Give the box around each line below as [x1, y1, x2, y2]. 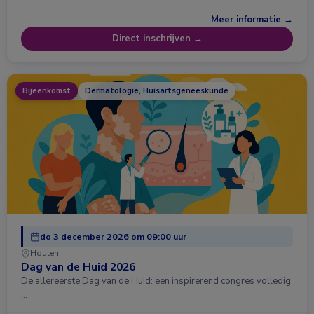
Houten [30, 247, 59, 259]
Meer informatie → [211, 13, 293, 27]
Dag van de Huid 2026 [21, 259, 135, 274]
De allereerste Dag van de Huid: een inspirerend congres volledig [21, 274, 291, 287]
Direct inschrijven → [111, 32, 203, 46]
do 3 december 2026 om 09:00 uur [40, 230, 186, 243]
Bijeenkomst [22, 85, 71, 96]
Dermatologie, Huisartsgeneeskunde [85, 85, 228, 96]
